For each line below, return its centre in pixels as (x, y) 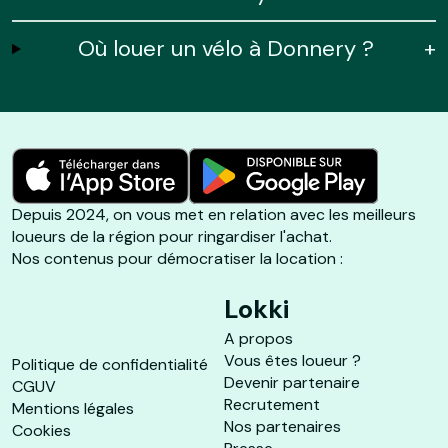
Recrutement (272, 404)
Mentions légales (73, 408)
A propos (258, 338)
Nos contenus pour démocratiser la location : (177, 258)
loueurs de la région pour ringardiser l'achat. (172, 236)
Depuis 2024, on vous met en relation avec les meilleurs (214, 214)
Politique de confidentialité (110, 364)
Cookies (41, 430)
